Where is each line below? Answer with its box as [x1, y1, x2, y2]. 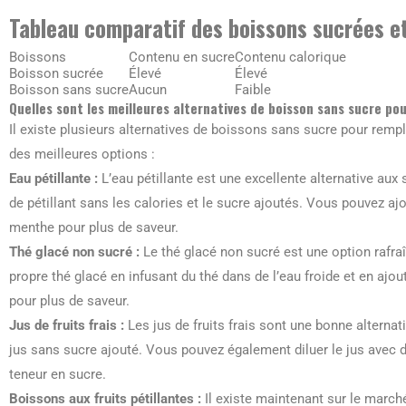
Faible [235, 82, 271, 98]
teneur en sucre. [9, 366, 106, 382]
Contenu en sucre [129, 49, 235, 65]
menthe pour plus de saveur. [9, 219, 179, 236]
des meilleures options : [9, 146, 155, 162]
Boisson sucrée [9, 65, 103, 82]
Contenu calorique [235, 49, 346, 65]
